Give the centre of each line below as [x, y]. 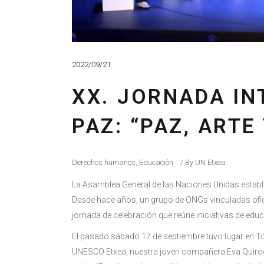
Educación [156, 162]
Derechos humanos [104, 162]
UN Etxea [210, 162]
